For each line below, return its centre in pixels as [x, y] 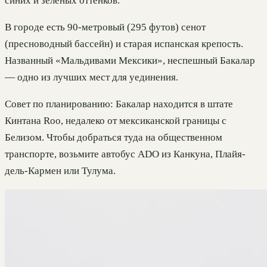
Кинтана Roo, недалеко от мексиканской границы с [116, 121]
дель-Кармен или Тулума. [60, 171]
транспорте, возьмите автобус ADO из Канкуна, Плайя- [125, 154]
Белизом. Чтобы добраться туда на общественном [114, 138]
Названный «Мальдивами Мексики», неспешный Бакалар [130, 61]
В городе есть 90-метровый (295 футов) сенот [105, 27]
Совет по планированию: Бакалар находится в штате [119, 104]
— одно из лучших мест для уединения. [91, 77]
